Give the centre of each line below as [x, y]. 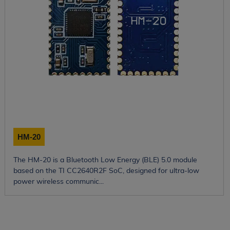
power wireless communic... [58, 181]
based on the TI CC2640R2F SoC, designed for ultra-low [106, 170]
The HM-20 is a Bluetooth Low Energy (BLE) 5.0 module [105, 159]
